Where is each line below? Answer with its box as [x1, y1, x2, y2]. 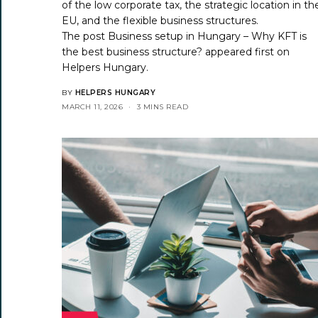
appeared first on [202, 45, 290, 58]
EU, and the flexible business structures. [62, 13, 259, 27]
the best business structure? [62, 45, 203, 58]
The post [62, 29, 109, 43]
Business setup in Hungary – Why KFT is [108, 29, 307, 43]
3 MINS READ [136, 102, 188, 111]
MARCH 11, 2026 [62, 102, 123, 111]
